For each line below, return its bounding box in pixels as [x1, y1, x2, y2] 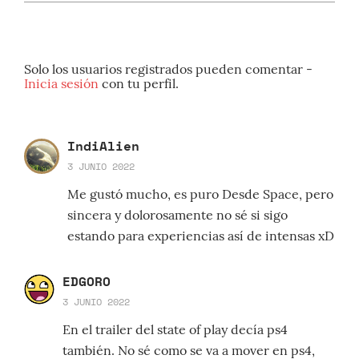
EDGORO [63, 272, 111, 292]
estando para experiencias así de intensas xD [67, 228, 334, 244]
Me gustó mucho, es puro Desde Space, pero [67, 186, 333, 203]
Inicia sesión [24, 75, 102, 92]
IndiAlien [67, 136, 139, 156]
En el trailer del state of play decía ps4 [63, 321, 288, 338]
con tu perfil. [102, 75, 179, 92]
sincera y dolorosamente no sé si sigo [67, 207, 288, 224]
